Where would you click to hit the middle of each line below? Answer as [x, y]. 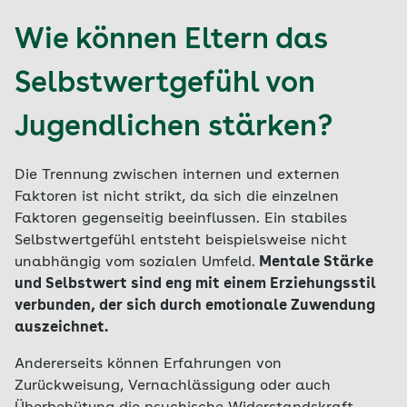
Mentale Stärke [314, 263]
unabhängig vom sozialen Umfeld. [135, 263]
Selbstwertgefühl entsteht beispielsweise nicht [181, 241]
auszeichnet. [61, 328]
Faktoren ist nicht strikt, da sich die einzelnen [177, 197]
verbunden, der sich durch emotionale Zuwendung [195, 306]
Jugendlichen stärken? [174, 128]
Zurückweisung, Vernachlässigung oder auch [173, 386]
